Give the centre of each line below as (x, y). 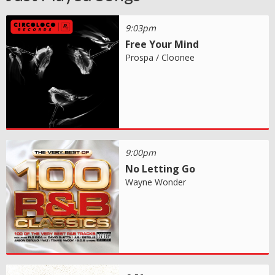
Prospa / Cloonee (160, 58)
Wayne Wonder (156, 182)
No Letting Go (161, 169)
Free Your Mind (162, 45)
